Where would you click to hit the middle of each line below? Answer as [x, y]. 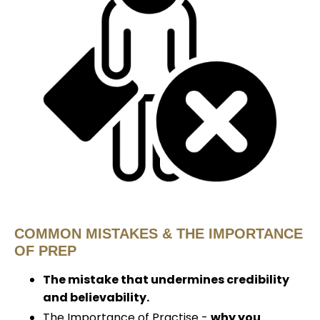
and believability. [96, 297]
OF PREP [45, 250]
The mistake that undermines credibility [166, 279]
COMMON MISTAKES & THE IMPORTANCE [159, 233]
